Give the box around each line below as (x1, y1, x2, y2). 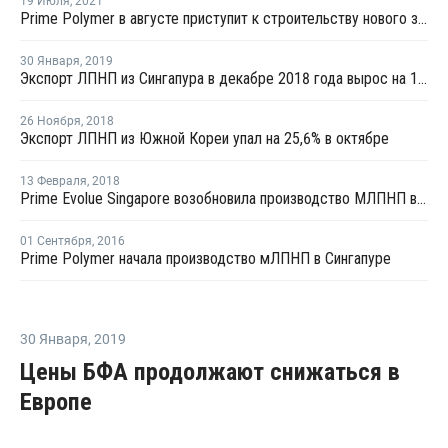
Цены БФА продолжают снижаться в (20, 358, 400, 386)
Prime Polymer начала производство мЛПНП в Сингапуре (20, 249, 391, 268)
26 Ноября (20, 114, 81, 128)
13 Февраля (20, 174, 87, 188)
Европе (20, 388, 92, 416)
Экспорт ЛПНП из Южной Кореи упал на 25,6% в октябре (20, 129, 389, 148)
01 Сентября (20, 234, 92, 248)
